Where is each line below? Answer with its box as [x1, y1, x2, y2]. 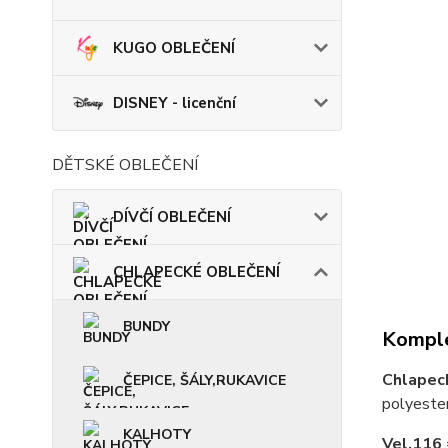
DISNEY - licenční [113, 93, 236, 113]
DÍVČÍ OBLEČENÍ [113, 207, 231, 227]
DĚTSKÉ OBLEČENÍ [52, 154, 198, 176]
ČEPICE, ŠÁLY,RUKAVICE [123, 371, 286, 390]
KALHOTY [123, 425, 191, 444]
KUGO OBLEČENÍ [113, 38, 235, 58]
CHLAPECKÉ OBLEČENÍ [113, 262, 280, 282]
